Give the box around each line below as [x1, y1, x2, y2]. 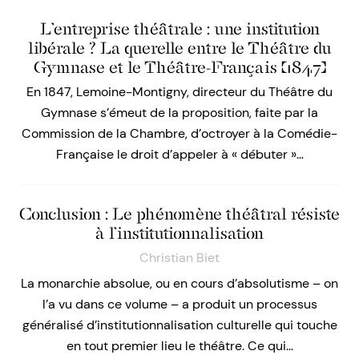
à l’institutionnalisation [95, 224, 264, 244]
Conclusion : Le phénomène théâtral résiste [19, 204, 340, 224]
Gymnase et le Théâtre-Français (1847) [33, 58, 326, 78]
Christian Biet [139, 249, 220, 267]
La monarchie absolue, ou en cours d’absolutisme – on [21, 275, 338, 292]
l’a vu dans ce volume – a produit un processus [42, 296, 317, 313]
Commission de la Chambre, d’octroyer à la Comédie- [22, 125, 337, 143]
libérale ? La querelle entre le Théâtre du [27, 38, 332, 58]
